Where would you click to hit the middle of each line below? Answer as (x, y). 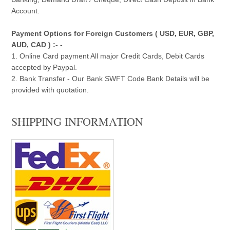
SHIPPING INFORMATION (78, 121)
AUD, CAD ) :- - (37, 44)
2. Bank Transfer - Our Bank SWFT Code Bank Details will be (111, 78)
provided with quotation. (50, 90)
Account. (26, 11)
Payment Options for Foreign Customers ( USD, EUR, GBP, (113, 33)
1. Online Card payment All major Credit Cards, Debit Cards (108, 56)
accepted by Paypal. (44, 67)
